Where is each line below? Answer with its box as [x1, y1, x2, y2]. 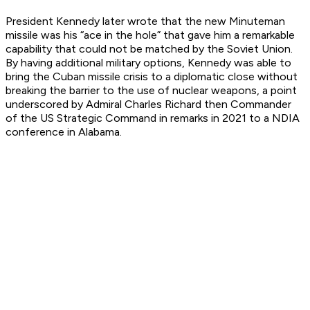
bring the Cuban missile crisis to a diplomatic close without [6, 70, 298, 84]
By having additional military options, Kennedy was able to [6, 56, 291, 70]
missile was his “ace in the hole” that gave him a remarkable [6, 28, 295, 42]
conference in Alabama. [6, 125, 122, 139]
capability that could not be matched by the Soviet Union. [6, 42, 293, 56]
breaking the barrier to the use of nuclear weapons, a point [6, 84, 297, 98]
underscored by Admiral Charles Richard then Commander [6, 98, 291, 111]
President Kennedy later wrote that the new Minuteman [6, 15, 285, 28]
